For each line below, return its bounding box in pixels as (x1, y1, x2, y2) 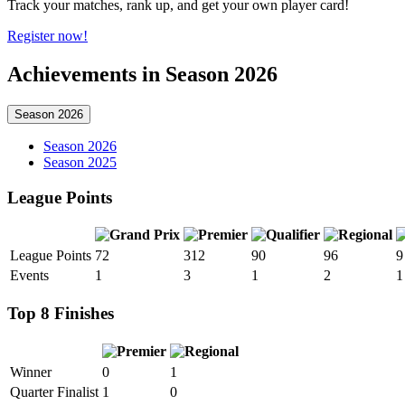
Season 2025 (43, 155, 117, 171)
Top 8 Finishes (7, 304, 114, 324)
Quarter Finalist (10, 383, 99, 400)
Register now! (7, 28, 88, 44)
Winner (10, 363, 52, 380)
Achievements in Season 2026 (7, 62, 278, 87)
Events (10, 268, 49, 284)
